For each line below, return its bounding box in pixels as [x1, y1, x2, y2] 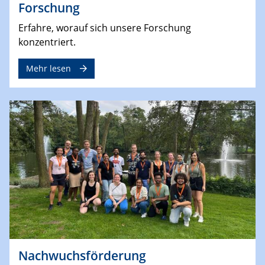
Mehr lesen [26, 63, 71, 75]
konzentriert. [18, 35, 76, 49]
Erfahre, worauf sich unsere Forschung [18, 21, 191, 35]
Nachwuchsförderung [18, 247, 146, 264]
